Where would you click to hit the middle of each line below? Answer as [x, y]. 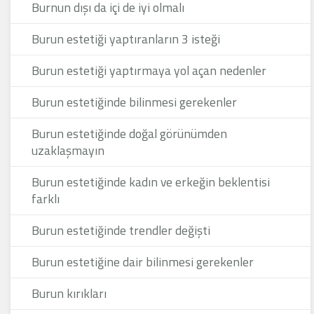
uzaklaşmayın [68, 150]
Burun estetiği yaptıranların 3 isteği [126, 39]
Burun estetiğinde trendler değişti [121, 230]
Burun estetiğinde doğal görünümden [129, 134]
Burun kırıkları [69, 293]
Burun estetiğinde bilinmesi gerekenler [134, 102]
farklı [46, 199]
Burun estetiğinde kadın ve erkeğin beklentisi [151, 182]
